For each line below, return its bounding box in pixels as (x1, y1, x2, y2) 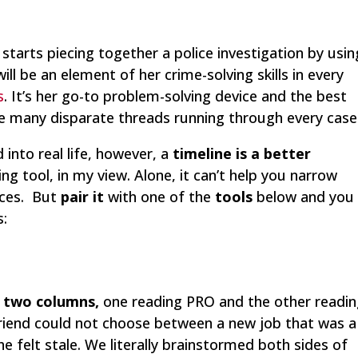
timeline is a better (173, 144, 312, 164)
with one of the (104, 187, 216, 207)
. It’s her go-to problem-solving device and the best (4, 86, 348, 106)
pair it (61, 187, 105, 207)
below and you (253, 187, 355, 207)
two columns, (3, 292, 100, 312)
